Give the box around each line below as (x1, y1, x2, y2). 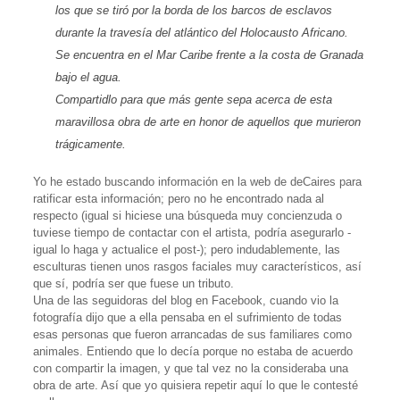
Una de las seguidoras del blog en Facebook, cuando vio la (32, 293, 338, 307)
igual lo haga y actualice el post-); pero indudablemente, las (32, 242, 340, 256)
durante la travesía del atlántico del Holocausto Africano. (54, 25, 348, 39)
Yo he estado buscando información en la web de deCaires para (32, 174, 362, 188)
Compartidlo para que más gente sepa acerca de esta (54, 92, 332, 106)
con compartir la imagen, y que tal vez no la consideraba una (32, 361, 348, 375)
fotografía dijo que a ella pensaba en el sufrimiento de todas (32, 310, 342, 324)
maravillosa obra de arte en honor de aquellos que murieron (54, 114, 361, 129)
